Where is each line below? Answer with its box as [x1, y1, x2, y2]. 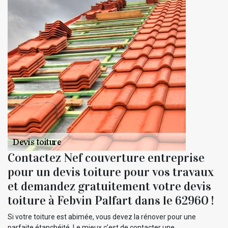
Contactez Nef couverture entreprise [8, 150, 205, 165]
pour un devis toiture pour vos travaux [8, 164, 214, 180]
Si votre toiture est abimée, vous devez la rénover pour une [8, 212, 196, 221]
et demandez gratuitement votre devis [8, 178, 211, 194]
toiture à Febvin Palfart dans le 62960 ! [8, 192, 214, 208]
